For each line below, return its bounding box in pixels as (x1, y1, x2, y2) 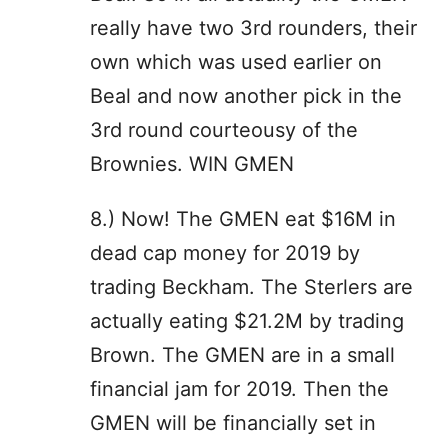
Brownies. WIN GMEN (90, 151, 294, 176)
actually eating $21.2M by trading (90, 308, 404, 333)
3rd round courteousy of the (90, 117, 358, 142)
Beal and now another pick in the (90, 83, 402, 108)
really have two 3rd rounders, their (90, 15, 417, 40)
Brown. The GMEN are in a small (90, 342, 395, 367)
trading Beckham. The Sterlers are (90, 274, 413, 299)
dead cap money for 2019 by (90, 240, 360, 265)
